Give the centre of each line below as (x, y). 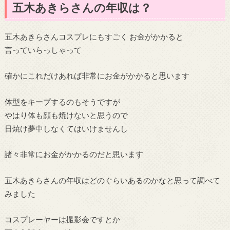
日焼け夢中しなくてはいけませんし (66, 128)
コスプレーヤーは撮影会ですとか (62, 219)
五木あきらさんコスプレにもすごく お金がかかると (94, 36)
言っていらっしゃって (43, 50)
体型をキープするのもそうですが (62, 101)
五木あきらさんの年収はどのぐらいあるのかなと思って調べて (112, 180)
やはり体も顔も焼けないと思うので (66, 115)
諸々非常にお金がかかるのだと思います (74, 154)
